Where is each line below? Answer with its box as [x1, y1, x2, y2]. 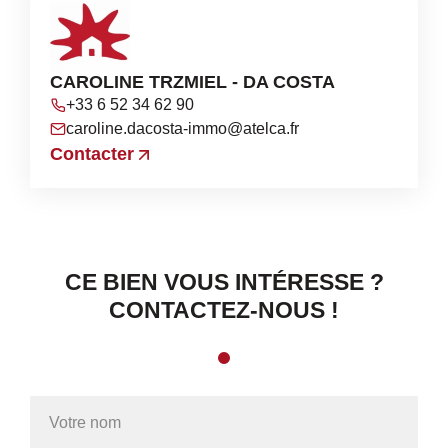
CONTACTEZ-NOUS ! [109, 297, 339, 324]
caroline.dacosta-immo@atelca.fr [66, 120, 299, 138]
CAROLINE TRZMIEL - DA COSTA [50, 72, 335, 93]
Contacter [50, 144, 134, 165]
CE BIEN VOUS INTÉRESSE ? [64, 269, 384, 296]
